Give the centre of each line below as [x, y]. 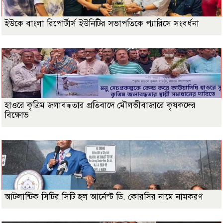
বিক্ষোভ [17, 115]
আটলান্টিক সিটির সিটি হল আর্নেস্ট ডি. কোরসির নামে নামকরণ [105, 197]
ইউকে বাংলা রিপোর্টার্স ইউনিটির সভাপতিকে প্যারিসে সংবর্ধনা [102, 23]
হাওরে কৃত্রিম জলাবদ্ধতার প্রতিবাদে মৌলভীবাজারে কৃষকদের [100, 105]
